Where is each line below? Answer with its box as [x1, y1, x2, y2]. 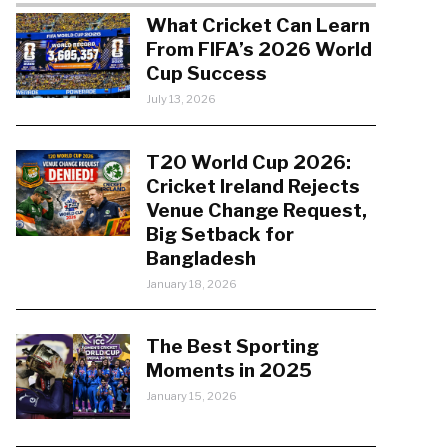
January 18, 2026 [145, 277, 237, 292]
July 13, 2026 [145, 91, 216, 106]
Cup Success [145, 61, 267, 86]
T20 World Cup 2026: [145, 150, 351, 175]
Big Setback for [145, 222, 294, 247]
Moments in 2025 [145, 358, 312, 383]
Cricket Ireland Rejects [145, 174, 360, 199]
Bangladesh [145, 246, 256, 271]
